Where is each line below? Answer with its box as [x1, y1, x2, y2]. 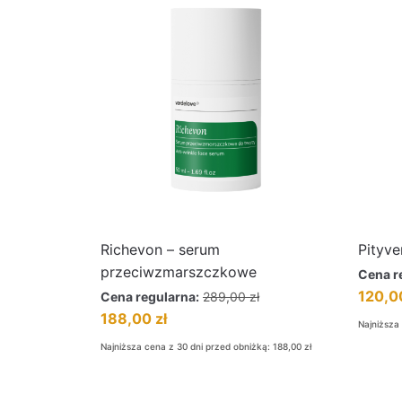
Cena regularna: [100, 289, 199, 304]
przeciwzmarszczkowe [100, 263, 257, 281]
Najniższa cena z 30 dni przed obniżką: [100, 341, 273, 352]
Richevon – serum [100, 240, 220, 258]
